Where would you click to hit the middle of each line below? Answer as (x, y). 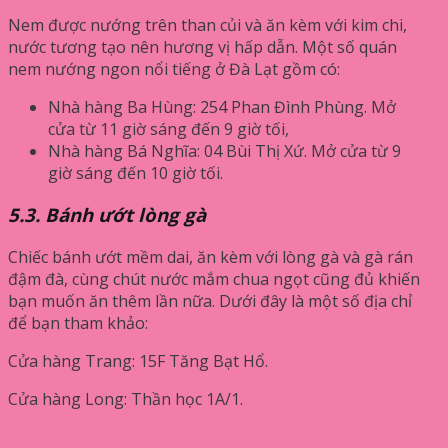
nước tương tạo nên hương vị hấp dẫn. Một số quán (202, 46)
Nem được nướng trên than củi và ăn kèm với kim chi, (207, 24)
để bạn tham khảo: (78, 323)
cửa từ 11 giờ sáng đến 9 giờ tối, (168, 128)
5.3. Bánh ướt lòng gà (107, 215)
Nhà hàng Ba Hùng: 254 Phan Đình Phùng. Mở (222, 106)
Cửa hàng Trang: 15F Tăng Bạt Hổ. (138, 361)
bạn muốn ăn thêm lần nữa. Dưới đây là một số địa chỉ (210, 301)
